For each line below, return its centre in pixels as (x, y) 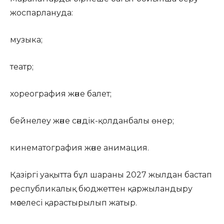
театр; (22, 67)
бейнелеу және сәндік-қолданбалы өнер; (92, 121)
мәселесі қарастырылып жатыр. (73, 203)
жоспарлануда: (41, 13)
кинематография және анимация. (79, 148)
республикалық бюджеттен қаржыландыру (101, 189)
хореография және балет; (61, 94)
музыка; (26, 40)
